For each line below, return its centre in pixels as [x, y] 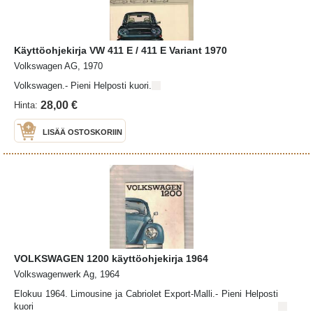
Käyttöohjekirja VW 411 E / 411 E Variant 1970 [121, 50]
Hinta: [26, 105]
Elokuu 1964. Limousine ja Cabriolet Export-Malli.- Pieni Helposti [146, 293]
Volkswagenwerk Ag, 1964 [67, 274]
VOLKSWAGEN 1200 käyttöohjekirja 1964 [111, 258]
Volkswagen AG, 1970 [58, 66]
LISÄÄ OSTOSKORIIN [82, 132]
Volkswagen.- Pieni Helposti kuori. [83, 85]
